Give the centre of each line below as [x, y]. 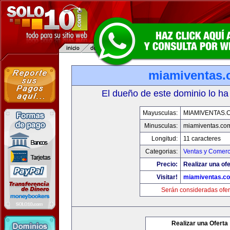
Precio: [167, 164]
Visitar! [167, 177]
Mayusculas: [160, 113]
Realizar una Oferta [200, 223]
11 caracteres [202, 139]
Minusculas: [161, 126]
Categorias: [161, 151]
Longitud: [164, 139]
